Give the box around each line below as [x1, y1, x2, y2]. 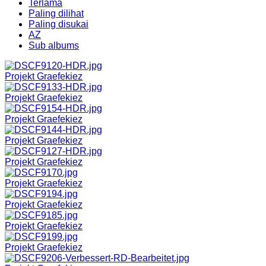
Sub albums [28, 40, 79, 50]
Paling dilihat [28, 8, 84, 18]
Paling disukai [28, 18, 88, 29]
